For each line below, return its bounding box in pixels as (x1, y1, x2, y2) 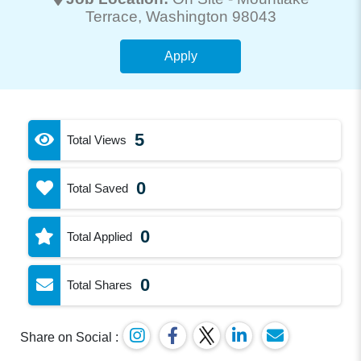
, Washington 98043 (137, 7, 276, 25)
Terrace (85, 7, 138, 25)
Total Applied (67, 229, 133, 243)
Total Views (67, 132, 127, 147)
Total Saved (67, 180, 129, 195)
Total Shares (67, 277, 133, 292)
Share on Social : (20, 330, 119, 344)
